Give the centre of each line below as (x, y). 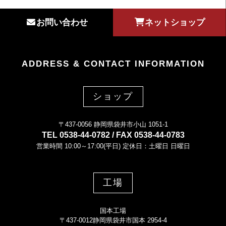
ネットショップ (175, 22)
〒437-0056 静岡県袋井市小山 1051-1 (113, 124)
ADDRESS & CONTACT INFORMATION (113, 64)
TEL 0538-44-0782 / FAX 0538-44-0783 (113, 135)
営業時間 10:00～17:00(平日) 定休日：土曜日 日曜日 (113, 146)
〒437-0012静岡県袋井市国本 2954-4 (113, 220)
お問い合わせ (62, 22)
